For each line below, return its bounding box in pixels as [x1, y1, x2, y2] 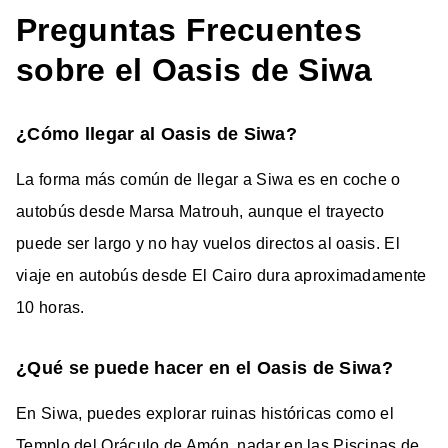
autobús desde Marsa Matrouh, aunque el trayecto [16, 202, 385, 220]
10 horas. [16, 298, 85, 316]
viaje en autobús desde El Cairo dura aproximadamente [16, 266, 427, 284]
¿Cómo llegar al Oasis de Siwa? [16, 123, 297, 144]
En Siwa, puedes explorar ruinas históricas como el [16, 404, 394, 422]
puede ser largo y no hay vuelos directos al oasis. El [16, 234, 400, 252]
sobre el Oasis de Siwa [16, 51, 373, 88]
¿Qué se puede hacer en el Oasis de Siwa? [16, 357, 393, 378]
